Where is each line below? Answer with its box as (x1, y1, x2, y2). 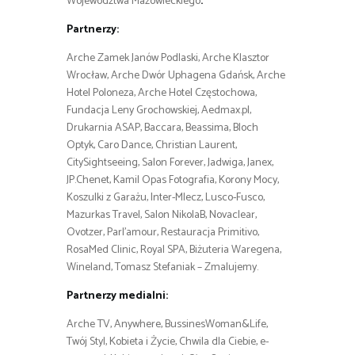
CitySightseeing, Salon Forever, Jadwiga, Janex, (67, 154, 273, 173)
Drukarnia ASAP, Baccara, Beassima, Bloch (67, 119, 258, 138)
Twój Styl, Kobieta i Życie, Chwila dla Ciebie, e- (67, 333, 269, 352)
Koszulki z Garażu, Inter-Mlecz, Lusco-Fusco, (67, 189, 265, 208)
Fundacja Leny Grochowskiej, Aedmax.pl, (67, 101, 251, 120)
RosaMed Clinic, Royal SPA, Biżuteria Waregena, (67, 241, 281, 260)
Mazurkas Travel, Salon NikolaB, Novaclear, (67, 206, 257, 225)
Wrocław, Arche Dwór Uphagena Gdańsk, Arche (67, 67, 285, 86)
